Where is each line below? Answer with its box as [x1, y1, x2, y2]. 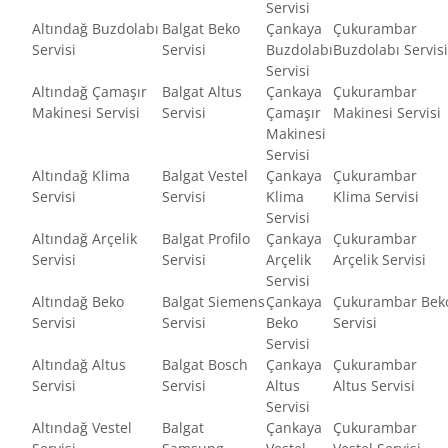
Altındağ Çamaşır [32, 81, 147, 101]
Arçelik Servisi [333, 249, 426, 269]
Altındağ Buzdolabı [32, 18, 159, 38]
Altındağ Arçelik [32, 228, 137, 248]
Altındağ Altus [32, 354, 126, 374]
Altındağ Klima [32, 165, 130, 185]
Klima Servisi [333, 186, 419, 206]
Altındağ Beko [32, 291, 124, 311]
